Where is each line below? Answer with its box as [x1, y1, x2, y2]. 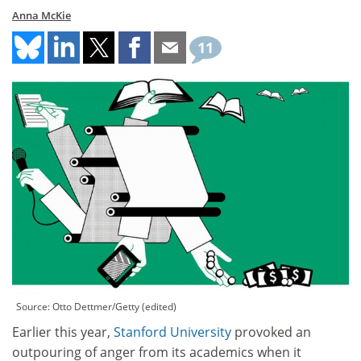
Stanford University [114, 323, 231, 342]
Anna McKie [12, 8, 71, 23]
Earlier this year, [12, 323, 114, 342]
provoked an [231, 323, 311, 342]
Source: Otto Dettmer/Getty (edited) [16, 300, 176, 314]
